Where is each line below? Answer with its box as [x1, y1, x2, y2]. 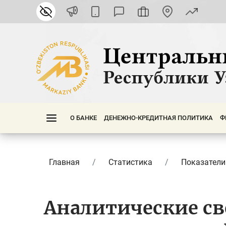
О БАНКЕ [70, 114, 97, 122]
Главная [49, 157, 80, 167]
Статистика [108, 157, 152, 167]
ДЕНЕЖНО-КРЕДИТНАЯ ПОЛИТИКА [104, 114, 213, 122]
